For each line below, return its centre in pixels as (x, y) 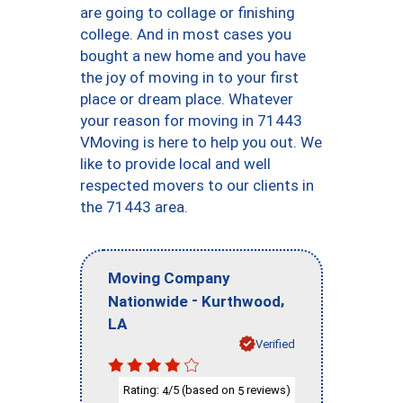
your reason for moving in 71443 (191, 121)
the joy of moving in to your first (189, 77)
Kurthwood (241, 301)
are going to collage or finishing (188, 13)
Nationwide (148, 301)
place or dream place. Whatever (187, 99)
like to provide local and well (175, 164)
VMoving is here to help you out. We (201, 142)
